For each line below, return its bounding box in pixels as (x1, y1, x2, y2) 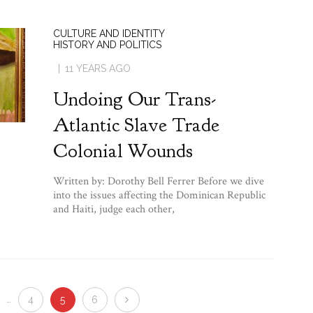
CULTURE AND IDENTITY (52, 27, 165, 39)
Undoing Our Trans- (52, 86, 216, 112)
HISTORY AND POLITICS (52, 38, 161, 50)
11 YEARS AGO (64, 62, 131, 74)
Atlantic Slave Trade (52, 112, 219, 138)
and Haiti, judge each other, (52, 201, 175, 217)
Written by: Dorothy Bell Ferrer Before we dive (52, 173, 264, 189)
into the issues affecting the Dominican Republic (52, 187, 265, 203)
